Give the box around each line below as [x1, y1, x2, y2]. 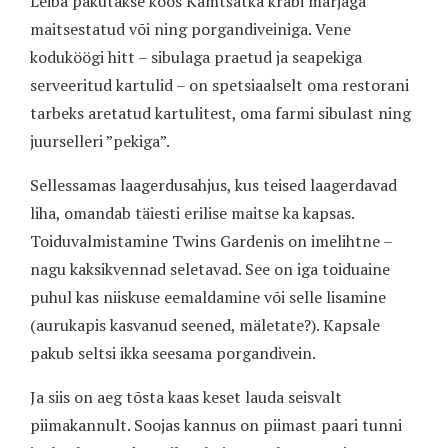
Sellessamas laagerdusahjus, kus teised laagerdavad [30, 173, 397, 196]
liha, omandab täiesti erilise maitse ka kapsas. [30, 201, 354, 224]
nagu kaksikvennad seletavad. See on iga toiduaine [30, 257, 390, 280]
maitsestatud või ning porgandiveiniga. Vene [30, 17, 351, 40]
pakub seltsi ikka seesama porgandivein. [30, 341, 316, 364]
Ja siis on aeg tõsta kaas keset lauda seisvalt [30, 385, 342, 408]
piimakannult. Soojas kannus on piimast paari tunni [30, 413, 402, 436]
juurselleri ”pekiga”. [30, 129, 170, 152]
